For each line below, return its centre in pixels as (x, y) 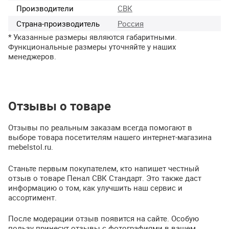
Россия (131, 23)
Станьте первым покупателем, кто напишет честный (104, 168)
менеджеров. (32, 56)
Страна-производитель (58, 23)
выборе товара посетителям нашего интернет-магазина (110, 137)
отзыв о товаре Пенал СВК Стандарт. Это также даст (105, 178)
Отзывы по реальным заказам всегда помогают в (100, 128)
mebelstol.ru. (31, 147)
